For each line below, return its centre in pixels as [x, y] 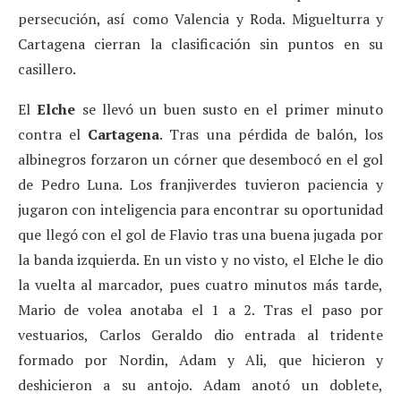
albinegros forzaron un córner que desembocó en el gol [200, 159]
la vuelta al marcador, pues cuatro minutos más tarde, [200, 284]
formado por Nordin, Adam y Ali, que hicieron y [200, 359]
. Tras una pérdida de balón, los [271, 134]
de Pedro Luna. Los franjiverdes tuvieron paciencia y [200, 184]
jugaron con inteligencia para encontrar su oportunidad [200, 209]
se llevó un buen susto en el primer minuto [230, 109]
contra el [53, 134]
